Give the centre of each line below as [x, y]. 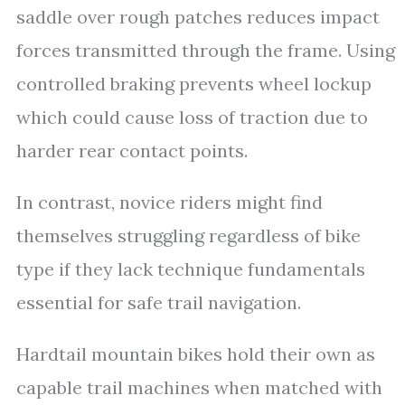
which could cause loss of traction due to [192, 117]
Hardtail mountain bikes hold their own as [196, 354]
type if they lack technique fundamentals [191, 269]
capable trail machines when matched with [199, 387]
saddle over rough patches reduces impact [198, 17]
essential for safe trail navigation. [159, 302]
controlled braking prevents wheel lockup [194, 84]
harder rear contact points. [132, 151]
